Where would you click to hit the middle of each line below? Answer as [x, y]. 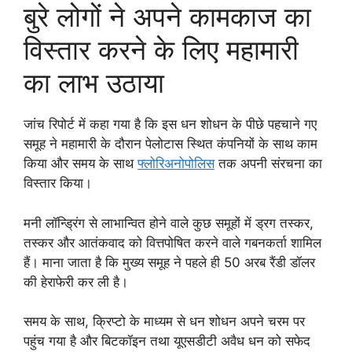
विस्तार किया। [58, 183]
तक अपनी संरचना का [268, 164]
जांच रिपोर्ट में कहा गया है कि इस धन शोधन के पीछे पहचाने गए [170, 125]
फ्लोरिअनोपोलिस [176, 164]
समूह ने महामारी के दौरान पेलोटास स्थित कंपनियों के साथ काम [170, 144]
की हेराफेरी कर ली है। [76, 282]
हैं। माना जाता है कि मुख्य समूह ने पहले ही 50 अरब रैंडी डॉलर [169, 262]
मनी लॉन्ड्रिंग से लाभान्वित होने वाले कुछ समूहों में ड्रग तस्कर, [169, 223]
